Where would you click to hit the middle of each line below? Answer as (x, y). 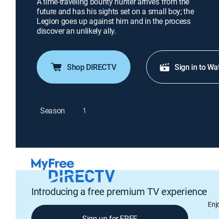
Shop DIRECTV (92, 67)
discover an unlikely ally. (77, 31)
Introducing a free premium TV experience (119, 191)
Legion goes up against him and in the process (114, 21)
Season (53, 110)
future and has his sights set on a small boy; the (115, 11)
